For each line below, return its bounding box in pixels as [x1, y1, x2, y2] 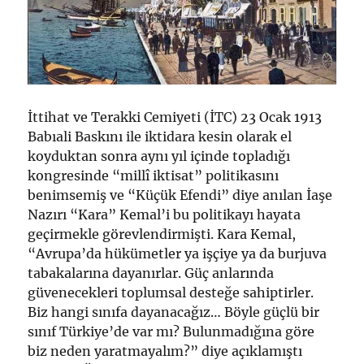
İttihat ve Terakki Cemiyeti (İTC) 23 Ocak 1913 [28, 109, 323, 126]
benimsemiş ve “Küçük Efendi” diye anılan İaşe [28, 187, 333, 204]
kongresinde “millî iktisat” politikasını [28, 167, 279, 184]
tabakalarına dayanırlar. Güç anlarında [28, 265, 275, 282]
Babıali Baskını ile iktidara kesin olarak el [28, 128, 292, 145]
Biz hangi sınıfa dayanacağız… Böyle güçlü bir [28, 304, 320, 321]
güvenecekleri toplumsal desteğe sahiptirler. [28, 284, 314, 301]
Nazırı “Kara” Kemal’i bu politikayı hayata [28, 206, 301, 223]
